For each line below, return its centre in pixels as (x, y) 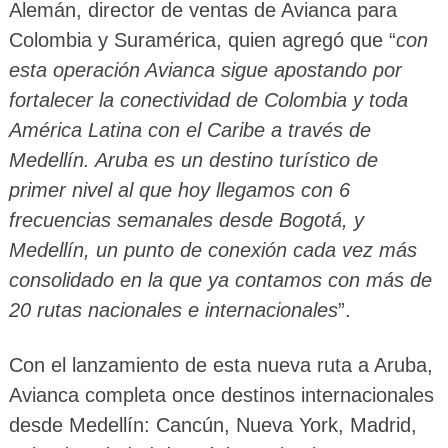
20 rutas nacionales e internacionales (173, 309)
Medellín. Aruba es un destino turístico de (193, 159)
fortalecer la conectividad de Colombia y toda (208, 99)
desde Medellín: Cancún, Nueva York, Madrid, (212, 424)
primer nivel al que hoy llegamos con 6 (179, 189)
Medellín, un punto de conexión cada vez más (212, 249)
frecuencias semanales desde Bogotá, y (186, 219)
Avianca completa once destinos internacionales (221, 394)
